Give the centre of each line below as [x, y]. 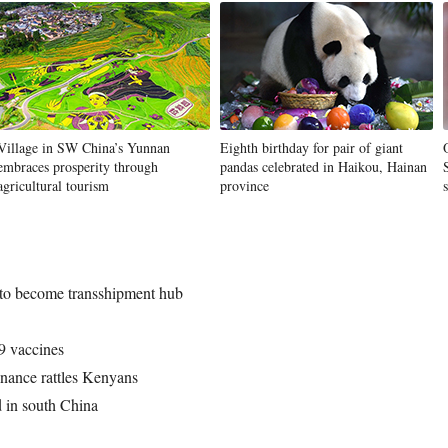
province [244, 185]
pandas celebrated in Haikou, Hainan [323, 166]
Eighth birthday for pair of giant [311, 147]
